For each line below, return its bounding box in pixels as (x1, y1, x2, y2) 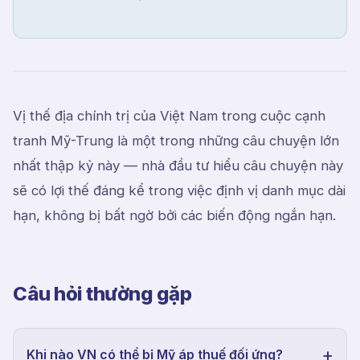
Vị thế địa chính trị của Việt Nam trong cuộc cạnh (13, 107, 325, 124)
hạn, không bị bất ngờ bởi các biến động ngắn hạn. (13, 207, 336, 223)
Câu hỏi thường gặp (13, 281, 192, 305)
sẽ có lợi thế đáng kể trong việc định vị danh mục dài (13, 182, 346, 198)
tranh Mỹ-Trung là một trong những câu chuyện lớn (13, 132, 339, 149)
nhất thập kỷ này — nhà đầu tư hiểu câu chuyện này (13, 157, 343, 174)
